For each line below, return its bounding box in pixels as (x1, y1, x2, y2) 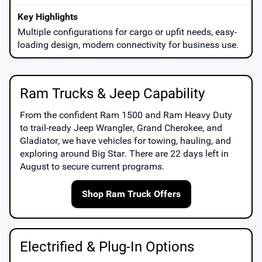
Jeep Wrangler (74, 122, 133, 133)
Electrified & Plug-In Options (20, 238, 194, 255)
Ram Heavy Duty (163, 109, 232, 120)
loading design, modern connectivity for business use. (18, 39, 239, 50)
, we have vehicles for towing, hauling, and (58, 135, 231, 146)
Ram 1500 (100, 109, 143, 120)
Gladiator (20, 135, 58, 146)
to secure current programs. (49, 160, 164, 172)
